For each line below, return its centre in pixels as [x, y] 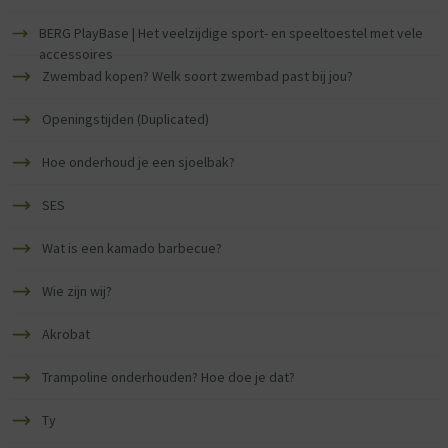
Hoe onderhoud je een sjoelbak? [138, 162]
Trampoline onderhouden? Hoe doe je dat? [168, 377]
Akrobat [66, 334]
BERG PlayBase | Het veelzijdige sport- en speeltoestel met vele [231, 33]
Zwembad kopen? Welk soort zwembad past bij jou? [197, 76]
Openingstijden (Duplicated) [125, 119]
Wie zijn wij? [77, 291]
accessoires [76, 54]
